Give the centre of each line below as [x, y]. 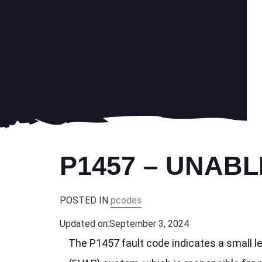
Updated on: [85, 224]
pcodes [126, 201]
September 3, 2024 [149, 224]
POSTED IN [85, 201]
